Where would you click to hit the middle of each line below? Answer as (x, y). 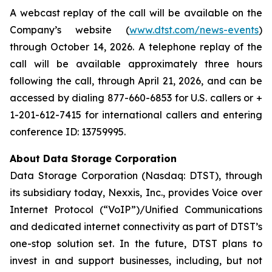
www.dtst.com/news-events (194, 30)
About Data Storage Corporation (93, 158)
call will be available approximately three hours (136, 64)
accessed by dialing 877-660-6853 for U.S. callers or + (136, 98)
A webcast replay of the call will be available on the (136, 13)
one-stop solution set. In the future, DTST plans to (136, 243)
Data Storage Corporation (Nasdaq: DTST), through (136, 175)
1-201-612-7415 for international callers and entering (136, 115)
